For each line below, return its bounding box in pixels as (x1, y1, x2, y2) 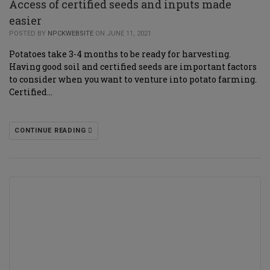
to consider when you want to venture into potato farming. (9, 74, 257, 85)
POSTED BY (9, 30, 48, 37)
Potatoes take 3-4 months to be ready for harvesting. (9, 48, 231, 60)
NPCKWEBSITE (48, 30, 93, 37)
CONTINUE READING (14, 127, 89, 134)
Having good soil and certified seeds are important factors (9, 61, 257, 72)
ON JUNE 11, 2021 (93, 30, 151, 37)
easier (9, 13, 42, 28)
